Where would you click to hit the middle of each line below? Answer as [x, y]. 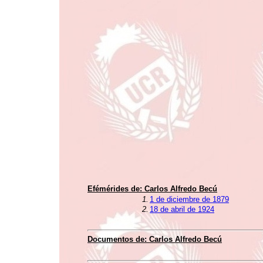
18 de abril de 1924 [182, 209]
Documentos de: [118, 239]
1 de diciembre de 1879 [189, 199]
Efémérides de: [116, 189]
